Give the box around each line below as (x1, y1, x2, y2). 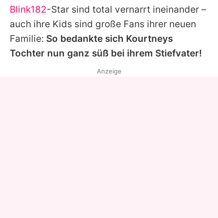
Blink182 (10, 3, 47, 15)
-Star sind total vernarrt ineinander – (47, 3, 206, 15)
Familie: (10, 33, 46, 44)
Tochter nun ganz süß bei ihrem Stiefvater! (10, 47, 202, 59)
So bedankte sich (46, 33, 126, 44)
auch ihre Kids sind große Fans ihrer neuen (10, 18, 196, 30)
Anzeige (96, 67, 122, 75)
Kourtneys (126, 33, 173, 44)
